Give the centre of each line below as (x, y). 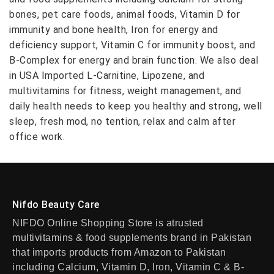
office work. (37, 137)
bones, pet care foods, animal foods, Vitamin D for (124, 14)
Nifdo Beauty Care (56, 205)
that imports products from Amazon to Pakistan (119, 252)
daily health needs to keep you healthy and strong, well (136, 106)
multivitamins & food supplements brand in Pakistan (132, 238)
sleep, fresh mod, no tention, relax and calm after (122, 121)
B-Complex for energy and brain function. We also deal (134, 60)
